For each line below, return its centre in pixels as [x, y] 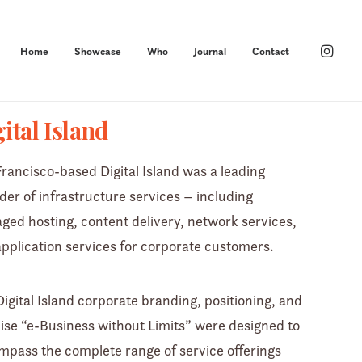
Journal [210, 51]
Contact [271, 51]
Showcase [98, 51]
